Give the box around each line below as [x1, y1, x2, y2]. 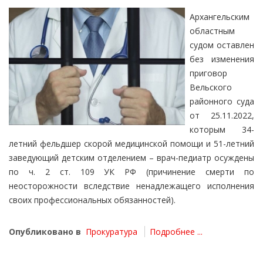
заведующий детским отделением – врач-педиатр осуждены [9, 152, 254, 164]
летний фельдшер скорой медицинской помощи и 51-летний [9, 138, 254, 150]
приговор [190, 68, 227, 79]
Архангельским [190, 11, 249, 23]
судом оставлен [190, 39, 254, 51]
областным [190, 25, 235, 37]
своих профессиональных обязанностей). [9, 194, 176, 206]
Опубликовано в [9, 226, 81, 238]
